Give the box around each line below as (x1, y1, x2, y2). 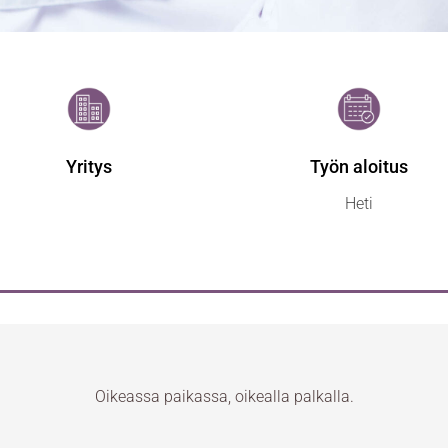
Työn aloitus (310, 155, 408, 177)
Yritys (66, 155, 112, 177)
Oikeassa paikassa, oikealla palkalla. (94, 387, 354, 407)
